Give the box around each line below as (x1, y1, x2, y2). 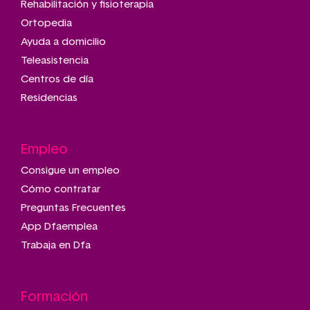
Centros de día (21, 73, 93, 84)
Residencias (21, 92, 77, 103)
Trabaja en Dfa (21, 239, 91, 250)
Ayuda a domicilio (21, 36, 106, 47)
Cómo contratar (21, 183, 100, 194)
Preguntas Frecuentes (21, 202, 126, 213)
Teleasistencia (21, 55, 89, 66)
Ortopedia (21, 17, 72, 28)
